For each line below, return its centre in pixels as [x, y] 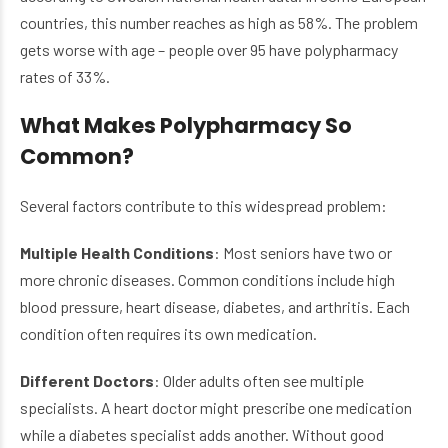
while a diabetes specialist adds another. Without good [202, 435]
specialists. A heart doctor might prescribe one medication [216, 408]
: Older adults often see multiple [259, 381]
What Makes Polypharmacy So [186, 126]
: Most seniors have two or [303, 253]
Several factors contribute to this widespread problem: [203, 206]
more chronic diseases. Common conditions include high [207, 280]
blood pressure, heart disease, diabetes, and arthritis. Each [215, 307]
